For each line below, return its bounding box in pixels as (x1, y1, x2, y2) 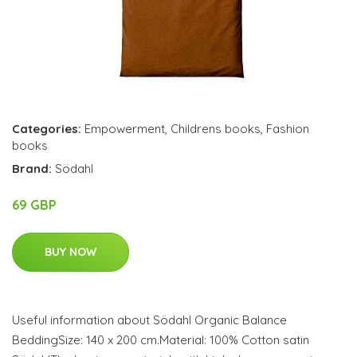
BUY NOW (45, 244, 96, 259)
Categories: (12, 120, 81, 136)
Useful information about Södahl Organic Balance (12, 312, 287, 328)
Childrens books (171, 120, 261, 136)
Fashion (266, 120, 309, 136)
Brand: (12, 160, 55, 176)
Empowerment (84, 120, 165, 136)
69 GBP (12, 196, 57, 213)
